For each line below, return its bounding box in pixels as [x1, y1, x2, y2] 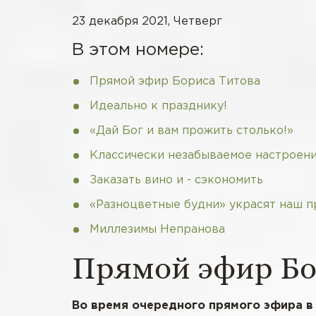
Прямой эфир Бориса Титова [90, 75, 260, 87]
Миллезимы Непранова [90, 224, 225, 235]
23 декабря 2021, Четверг [72, 16, 222, 27]
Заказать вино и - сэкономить [90, 174, 263, 186]
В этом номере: [72, 42, 204, 58]
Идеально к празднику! [90, 100, 227, 111]
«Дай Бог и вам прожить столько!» [90, 125, 293, 136]
